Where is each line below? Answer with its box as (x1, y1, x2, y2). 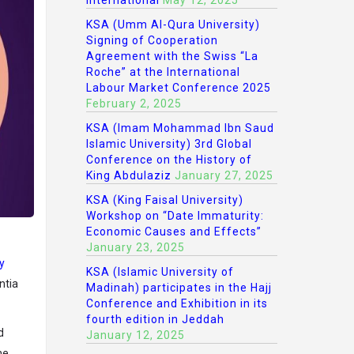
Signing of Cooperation (85, 34, 218, 47)
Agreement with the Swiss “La (85, 50, 258, 62)
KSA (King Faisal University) (85, 194, 243, 206)
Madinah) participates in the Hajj (85, 281, 272, 294)
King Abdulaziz (85, 169, 171, 182)
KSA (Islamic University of (85, 265, 234, 278)
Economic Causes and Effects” (85, 225, 262, 238)
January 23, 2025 (85, 241, 185, 254)
